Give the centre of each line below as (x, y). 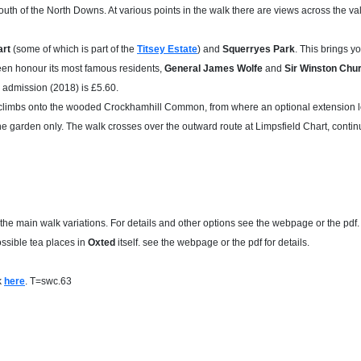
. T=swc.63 (48, 281)
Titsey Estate (167, 49)
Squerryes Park (259, 49)
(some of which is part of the (74, 49)
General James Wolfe (214, 68)
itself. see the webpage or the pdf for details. (212, 243)
